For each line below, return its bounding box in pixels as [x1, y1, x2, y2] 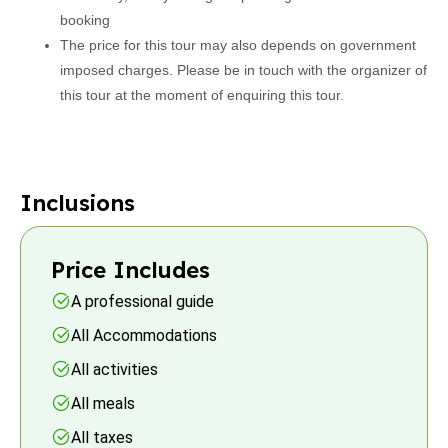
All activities [71, 359, 158, 379]
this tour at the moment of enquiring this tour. [60, 87, 344, 103]
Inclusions [20, 189, 135, 217]
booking [60, 12, 110, 28]
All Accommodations [71, 325, 217, 345]
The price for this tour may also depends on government [60, 37, 416, 53]
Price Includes [51, 256, 210, 284]
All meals [71, 393, 135, 413]
